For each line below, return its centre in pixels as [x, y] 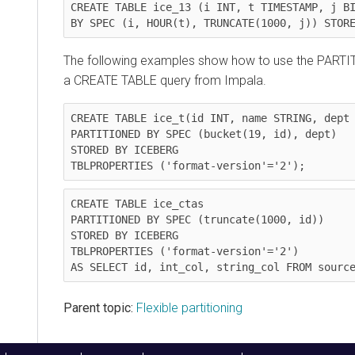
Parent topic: [98, 307]
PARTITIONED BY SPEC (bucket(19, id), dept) [204, 134]
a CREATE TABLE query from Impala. [165, 80]
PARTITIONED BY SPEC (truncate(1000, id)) [197, 219]
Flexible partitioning [189, 307]
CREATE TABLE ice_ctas [137, 203]
